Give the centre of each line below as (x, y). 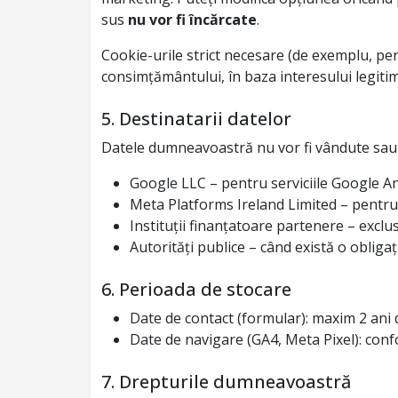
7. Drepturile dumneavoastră (226, 382)
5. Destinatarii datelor (196, 119)
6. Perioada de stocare (196, 289)
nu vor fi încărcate (192, 20)
